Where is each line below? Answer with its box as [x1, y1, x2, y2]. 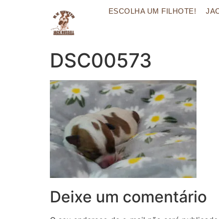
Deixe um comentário [50, 187, 207, 207]
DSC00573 [50, 48, 152, 72]
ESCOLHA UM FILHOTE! [108, 7, 197, 15]
